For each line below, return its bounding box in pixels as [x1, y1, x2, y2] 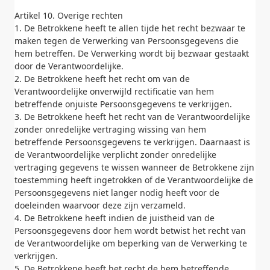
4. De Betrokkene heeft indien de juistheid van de [14, 212, 215, 224]
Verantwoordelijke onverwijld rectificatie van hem [14, 86, 214, 97]
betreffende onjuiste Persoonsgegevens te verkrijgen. [14, 98, 232, 110]
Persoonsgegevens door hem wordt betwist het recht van [14, 225, 246, 236]
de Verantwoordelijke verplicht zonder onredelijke [14, 149, 216, 160]
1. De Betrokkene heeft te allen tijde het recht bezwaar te [14, 22, 245, 34]
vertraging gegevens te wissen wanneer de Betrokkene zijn [14, 162, 254, 173]
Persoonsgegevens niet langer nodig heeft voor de [14, 187, 219, 198]
